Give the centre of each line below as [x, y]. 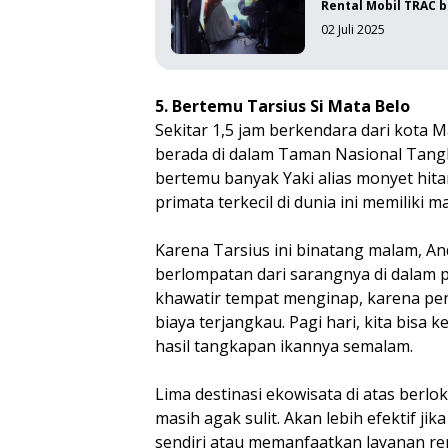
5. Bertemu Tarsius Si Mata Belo [283, 106]
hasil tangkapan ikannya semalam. [286, 346]
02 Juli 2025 [353, 29]
